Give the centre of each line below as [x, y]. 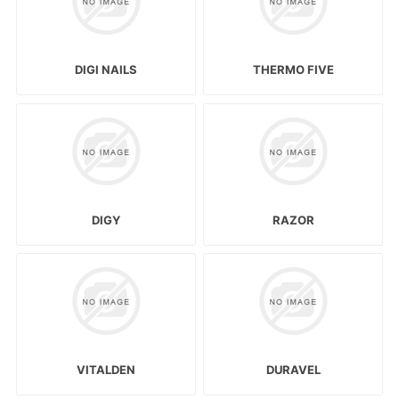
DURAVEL [293, 369]
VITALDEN [106, 369]
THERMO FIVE [293, 70]
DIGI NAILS [106, 70]
